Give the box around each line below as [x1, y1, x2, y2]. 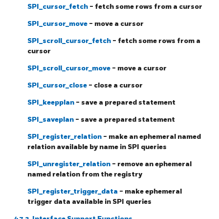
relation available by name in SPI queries [27, 142, 167, 151]
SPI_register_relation [27, 132, 103, 141]
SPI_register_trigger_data [27, 187, 119, 196]
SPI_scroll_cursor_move [27, 64, 112, 72]
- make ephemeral [119, 187, 182, 196]
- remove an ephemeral [112, 159, 192, 168]
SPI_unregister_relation [27, 159, 112, 168]
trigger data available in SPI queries [27, 197, 152, 206]
